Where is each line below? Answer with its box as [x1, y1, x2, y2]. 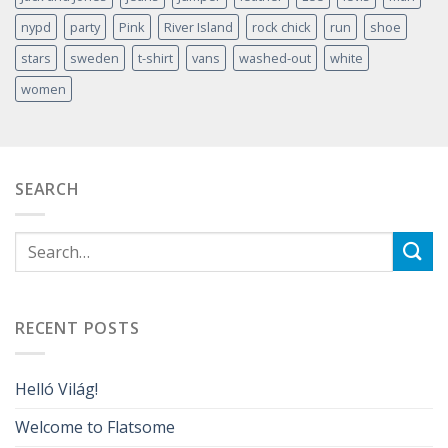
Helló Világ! [15, 377, 98, 400]
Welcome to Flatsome [15, 415, 175, 438]
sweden [70, 48, 119, 67]
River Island [164, 17, 233, 36]
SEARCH [15, 177, 80, 200]
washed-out [239, 48, 311, 67]
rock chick [252, 17, 311, 36]
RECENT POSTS [15, 317, 140, 340]
